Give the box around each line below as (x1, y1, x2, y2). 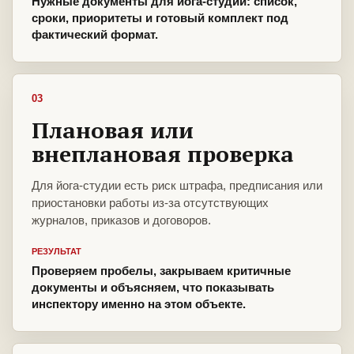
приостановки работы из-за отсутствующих (32, 196, 269, 210)
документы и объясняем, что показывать (32, 281, 274, 295)
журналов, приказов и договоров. (32, 213, 211, 228)
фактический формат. (32, 28, 158, 42)
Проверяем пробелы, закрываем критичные (32, 264, 291, 278)
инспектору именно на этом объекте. (32, 297, 246, 311)
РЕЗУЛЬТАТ (32, 247, 81, 257)
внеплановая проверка (32, 139, 294, 169)
